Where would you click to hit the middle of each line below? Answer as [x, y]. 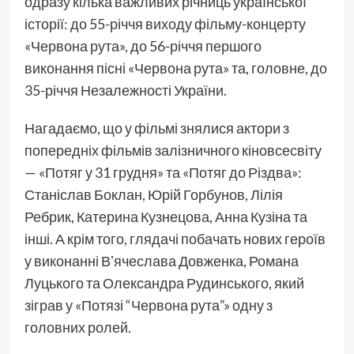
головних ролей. [77, 328]
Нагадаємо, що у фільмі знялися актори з [156, 128]
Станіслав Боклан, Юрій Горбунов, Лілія [153, 195]
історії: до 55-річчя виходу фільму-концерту [165, 24]
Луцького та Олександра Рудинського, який [164, 283]
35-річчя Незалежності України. [125, 90]
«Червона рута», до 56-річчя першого [143, 46]
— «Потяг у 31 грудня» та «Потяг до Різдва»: [163, 173]
